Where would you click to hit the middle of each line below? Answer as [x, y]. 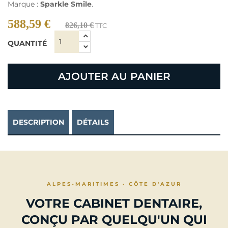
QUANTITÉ [27, 43]
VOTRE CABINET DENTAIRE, [114, 203]
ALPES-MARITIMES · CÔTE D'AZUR [114, 184]
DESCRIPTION [38, 122]
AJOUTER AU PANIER [114, 76]
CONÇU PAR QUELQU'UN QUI [114, 220]
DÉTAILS [93, 122]
